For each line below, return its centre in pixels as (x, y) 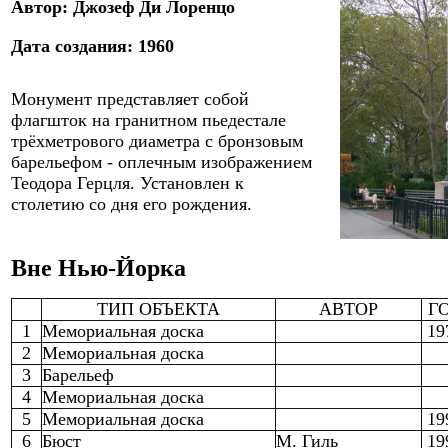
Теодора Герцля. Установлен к (127, 183)
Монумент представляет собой (130, 99)
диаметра (167, 141)
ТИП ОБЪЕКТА (158, 309)
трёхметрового (70, 141)
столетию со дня (77, 204)
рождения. (212, 204)
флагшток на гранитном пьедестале (148, 120)
